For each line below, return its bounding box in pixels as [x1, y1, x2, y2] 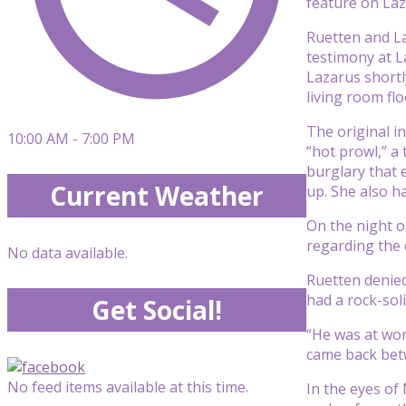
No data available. [7, 243, 128, 263]
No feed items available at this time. [7, 377, 248, 397]
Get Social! [92, 293, 222, 327]
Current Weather [50, 179, 264, 213]
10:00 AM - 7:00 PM [7, 129, 135, 149]
